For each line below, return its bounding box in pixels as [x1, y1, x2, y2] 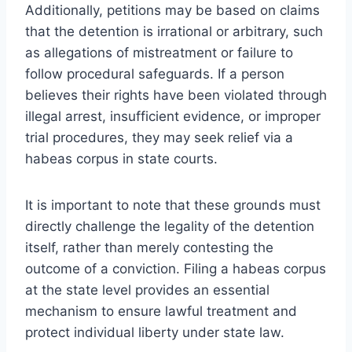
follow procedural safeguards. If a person [25, 65, 284, 82]
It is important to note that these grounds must [25, 196, 321, 213]
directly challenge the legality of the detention [25, 218, 314, 234]
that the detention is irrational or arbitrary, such [25, 23, 323, 39]
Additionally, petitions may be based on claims [25, 2, 320, 18]
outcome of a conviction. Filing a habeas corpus [25, 260, 326, 277]
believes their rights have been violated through [25, 86, 327, 103]
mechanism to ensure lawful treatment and [25, 302, 297, 319]
